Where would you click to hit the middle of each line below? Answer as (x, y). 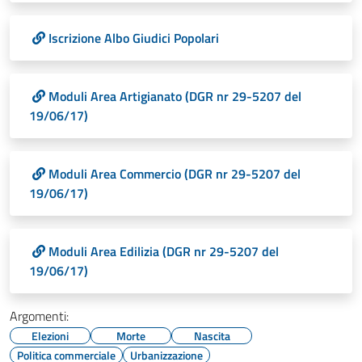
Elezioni (50, 336)
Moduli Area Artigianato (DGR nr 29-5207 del (175, 96)
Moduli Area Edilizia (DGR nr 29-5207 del (164, 251)
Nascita (212, 336)
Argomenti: (39, 316)
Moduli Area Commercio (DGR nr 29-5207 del (175, 174)
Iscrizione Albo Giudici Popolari (134, 38)
